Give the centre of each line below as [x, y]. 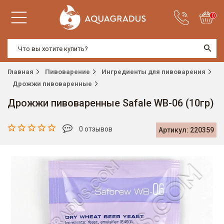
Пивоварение [67, 72]
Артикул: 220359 [186, 130]
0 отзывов [95, 129]
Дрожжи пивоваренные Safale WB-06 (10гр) [111, 103]
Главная [20, 72]
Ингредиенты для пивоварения [153, 72]
